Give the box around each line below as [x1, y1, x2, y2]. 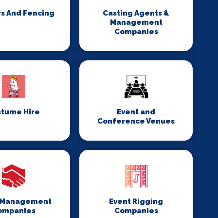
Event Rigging [109, 197, 163, 206]
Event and [117, 108, 156, 116]
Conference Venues [97, 117, 175, 126]
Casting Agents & [103, 9, 170, 18]
